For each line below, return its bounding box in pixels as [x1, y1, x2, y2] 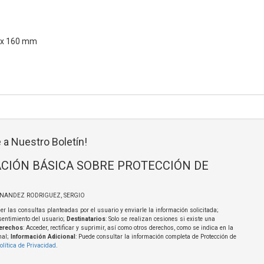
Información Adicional [10, 233, 75, 240]
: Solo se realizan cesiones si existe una [105, 216, 215, 223]
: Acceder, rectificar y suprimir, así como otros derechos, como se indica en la [22, 225, 233, 232]
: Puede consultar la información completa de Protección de [75, 233, 236, 240]
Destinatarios [66, 216, 105, 223]
